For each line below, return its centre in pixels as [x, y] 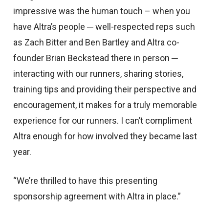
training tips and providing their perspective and [105, 89]
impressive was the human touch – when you [101, 11]
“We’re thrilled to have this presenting [85, 181]
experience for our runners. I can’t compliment [102, 120]
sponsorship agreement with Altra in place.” [97, 196]
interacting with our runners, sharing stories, [98, 74]
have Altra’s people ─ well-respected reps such [104, 27]
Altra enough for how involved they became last [105, 136]
